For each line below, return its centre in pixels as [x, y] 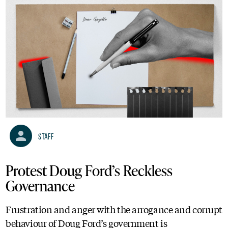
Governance [40, 185]
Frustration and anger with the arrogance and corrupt [114, 209]
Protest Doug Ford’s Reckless [89, 170]
